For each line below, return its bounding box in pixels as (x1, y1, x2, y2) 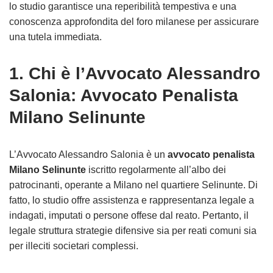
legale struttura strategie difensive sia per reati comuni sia (9, 225, 257, 236)
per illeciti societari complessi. (9, 241, 138, 251)
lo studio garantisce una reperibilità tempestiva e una (9, 1, 236, 12)
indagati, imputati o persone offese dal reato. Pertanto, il (9, 210, 249, 221)
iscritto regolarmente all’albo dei (86, 165, 226, 175)
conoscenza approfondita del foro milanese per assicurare (9, 16, 259, 27)
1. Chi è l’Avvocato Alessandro (9, 64, 260, 83)
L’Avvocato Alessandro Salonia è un (9, 149, 168, 160)
